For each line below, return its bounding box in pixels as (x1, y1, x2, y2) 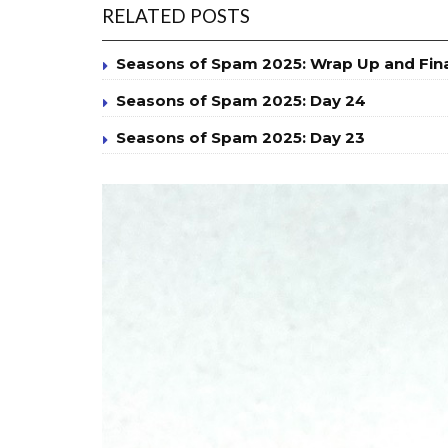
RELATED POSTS (102, 4, 250, 28)
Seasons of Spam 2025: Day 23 (116, 128, 365, 148)
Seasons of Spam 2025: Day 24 (116, 91, 366, 111)
